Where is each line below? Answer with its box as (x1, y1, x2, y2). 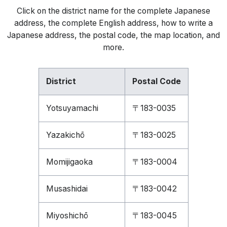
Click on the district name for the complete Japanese (17, 6, 210, 16)
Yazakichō (46, 130, 85, 140)
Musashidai (46, 184, 88, 194)
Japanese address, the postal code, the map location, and (7, 30, 220, 40)
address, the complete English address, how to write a (14, 18, 213, 28)
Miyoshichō (46, 211, 88, 220)
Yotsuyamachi (46, 103, 98, 113)
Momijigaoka (46, 157, 93, 167)
